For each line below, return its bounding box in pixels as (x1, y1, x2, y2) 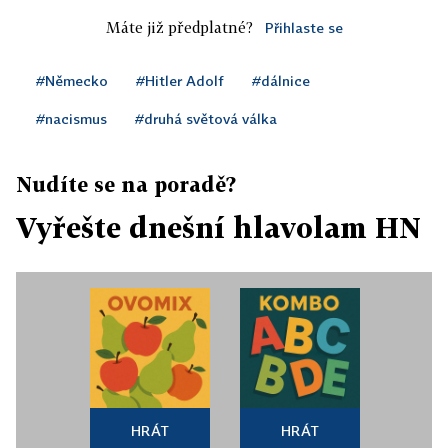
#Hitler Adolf (136, 72, 224, 89)
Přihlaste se (264, 19, 343, 36)
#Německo (36, 72, 108, 89)
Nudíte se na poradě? (16, 172, 236, 196)
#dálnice (252, 72, 310, 89)
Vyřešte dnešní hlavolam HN (16, 211, 421, 244)
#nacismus (36, 110, 107, 127)
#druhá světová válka (135, 110, 277, 127)
